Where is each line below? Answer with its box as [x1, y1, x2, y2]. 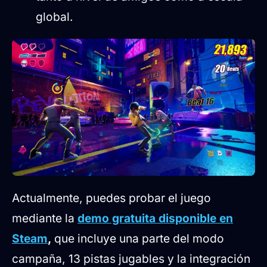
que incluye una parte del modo [51, 231, 224, 246]
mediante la [12, 210, 77, 225]
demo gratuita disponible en [77, 210, 233, 225]
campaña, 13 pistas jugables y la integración [12, 251, 250, 266]
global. [36, 10, 73, 24]
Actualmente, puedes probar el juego [12, 190, 211, 205]
